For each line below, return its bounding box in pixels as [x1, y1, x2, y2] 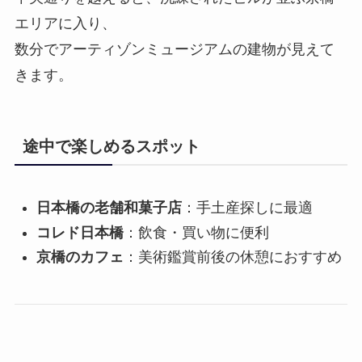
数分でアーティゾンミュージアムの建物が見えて [14, 41, 335, 58]
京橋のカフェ [36, 249, 124, 266]
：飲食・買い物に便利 [123, 224, 269, 241]
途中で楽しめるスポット [22, 137, 200, 156]
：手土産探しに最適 [181, 200, 313, 217]
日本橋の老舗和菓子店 [36, 200, 182, 217]
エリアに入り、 [14, 15, 116, 32]
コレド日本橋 [36, 224, 124, 241]
